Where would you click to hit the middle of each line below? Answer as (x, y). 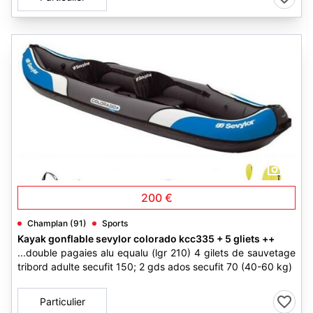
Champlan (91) (57, 223)
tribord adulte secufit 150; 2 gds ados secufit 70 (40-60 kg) (155, 267)
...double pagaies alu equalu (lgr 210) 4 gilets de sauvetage (156, 253)
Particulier (62, 301)
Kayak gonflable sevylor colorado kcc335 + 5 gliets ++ (146, 239)
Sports (115, 223)
